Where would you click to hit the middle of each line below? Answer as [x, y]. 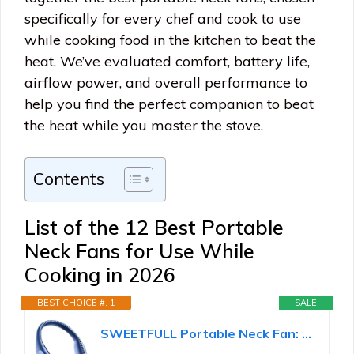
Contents [69, 178]
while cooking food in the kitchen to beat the [170, 40]
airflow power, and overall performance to [166, 83]
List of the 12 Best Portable [154, 227]
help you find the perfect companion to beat [169, 104]
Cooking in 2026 [100, 275]
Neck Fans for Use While [139, 251]
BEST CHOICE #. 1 [76, 303]
